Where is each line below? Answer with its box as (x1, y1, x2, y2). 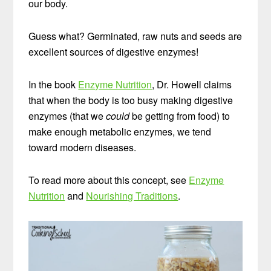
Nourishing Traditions (86, 188, 178, 203)
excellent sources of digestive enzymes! (28, 44, 199, 59)
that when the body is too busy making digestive (28, 93, 233, 107)
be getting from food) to (129, 108, 230, 123)
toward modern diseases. (28, 140, 137, 154)
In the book (28, 77, 79, 91)
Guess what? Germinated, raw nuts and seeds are (28, 28, 243, 43)
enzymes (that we (28, 108, 106, 123)
